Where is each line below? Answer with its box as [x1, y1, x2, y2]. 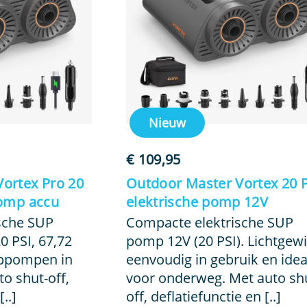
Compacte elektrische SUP [125, 213, 293, 232]
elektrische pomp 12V [125, 193, 269, 211]
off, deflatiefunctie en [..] [125, 287, 281, 306]
